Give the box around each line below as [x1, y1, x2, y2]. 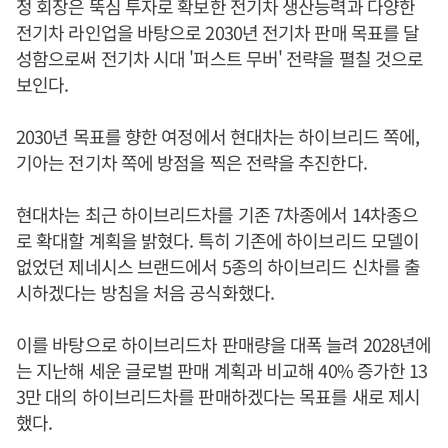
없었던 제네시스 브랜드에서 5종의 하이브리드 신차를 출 [16, 253, 421, 279]
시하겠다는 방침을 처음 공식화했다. [16, 279, 274, 305]
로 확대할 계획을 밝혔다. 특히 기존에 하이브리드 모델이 [16, 227, 420, 253]
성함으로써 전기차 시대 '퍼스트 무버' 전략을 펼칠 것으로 [16, 45, 424, 71]
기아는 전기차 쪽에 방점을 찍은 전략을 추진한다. [16, 149, 367, 175]
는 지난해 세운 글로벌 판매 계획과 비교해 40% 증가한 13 [16, 357, 428, 383]
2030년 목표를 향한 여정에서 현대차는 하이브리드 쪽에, [16, 123, 420, 149]
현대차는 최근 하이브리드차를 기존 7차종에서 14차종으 [16, 201, 418, 227]
